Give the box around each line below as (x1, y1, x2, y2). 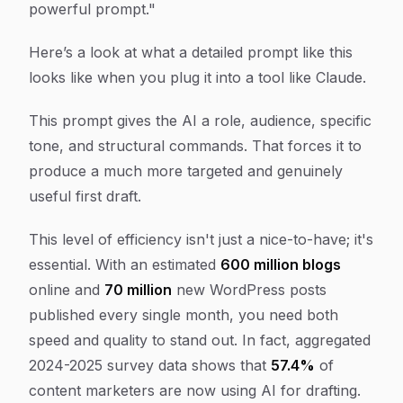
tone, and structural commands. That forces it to (29, 137, 362, 155)
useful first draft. (29, 187, 141, 205)
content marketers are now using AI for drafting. (29, 381, 361, 399)
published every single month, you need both (29, 306, 338, 324)
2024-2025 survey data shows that (29, 356, 271, 374)
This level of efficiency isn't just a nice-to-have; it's (29, 230, 373, 248)
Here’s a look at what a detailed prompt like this (29, 43, 353, 61)
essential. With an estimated (29, 255, 220, 273)
